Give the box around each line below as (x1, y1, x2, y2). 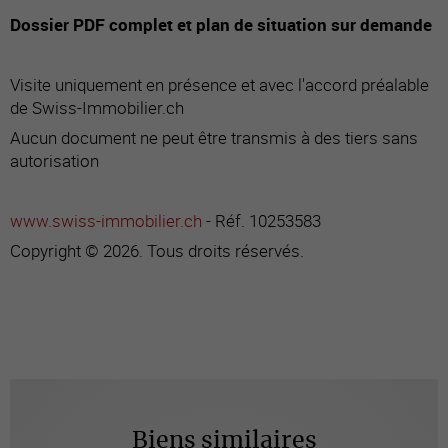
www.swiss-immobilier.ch (10, 208, 202, 232)
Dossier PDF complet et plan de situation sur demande (10, 12, 432, 36)
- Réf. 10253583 (202, 208, 321, 232)
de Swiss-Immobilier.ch (10, 95, 184, 119)
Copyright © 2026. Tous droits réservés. (10, 238, 304, 262)
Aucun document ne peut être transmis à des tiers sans (10, 125, 418, 149)
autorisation (10, 148, 99, 172)
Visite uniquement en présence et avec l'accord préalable (10, 72, 429, 96)
